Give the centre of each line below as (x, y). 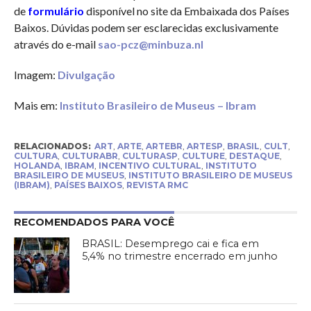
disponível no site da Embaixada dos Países (186, 11)
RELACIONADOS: (52, 146)
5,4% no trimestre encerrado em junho (180, 257)
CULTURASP (150, 156)
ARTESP (204, 146)
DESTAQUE (254, 156)
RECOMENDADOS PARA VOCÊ (94, 222)
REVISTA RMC (157, 185)
